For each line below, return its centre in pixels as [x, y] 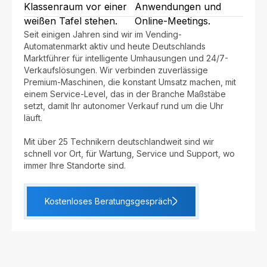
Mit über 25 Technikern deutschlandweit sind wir [119, 142]
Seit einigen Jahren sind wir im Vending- [103, 35]
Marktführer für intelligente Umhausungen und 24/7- [126, 58]
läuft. [33, 118]
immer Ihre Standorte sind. [75, 166]
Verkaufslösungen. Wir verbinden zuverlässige [116, 70]
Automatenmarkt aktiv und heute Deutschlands [115, 46]
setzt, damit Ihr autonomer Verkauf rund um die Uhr [124, 106]
